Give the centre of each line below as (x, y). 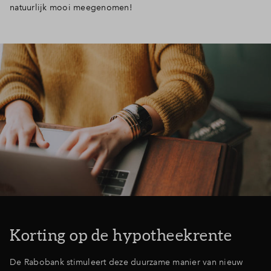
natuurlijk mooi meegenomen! (72, 7)
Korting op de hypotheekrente (121, 235)
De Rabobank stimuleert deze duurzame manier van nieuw (126, 262)
